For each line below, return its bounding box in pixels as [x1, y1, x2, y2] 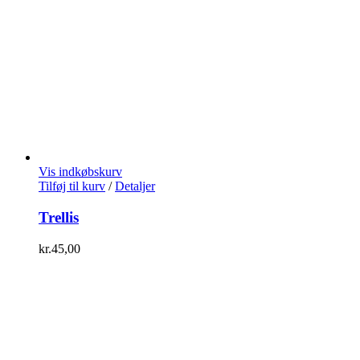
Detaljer [115, 179, 155, 194]
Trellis [39, 209, 79, 227]
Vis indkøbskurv [39, 165, 122, 179]
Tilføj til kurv [39, 179, 105, 194]
